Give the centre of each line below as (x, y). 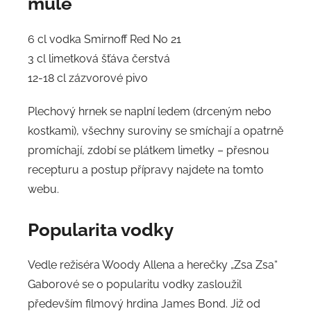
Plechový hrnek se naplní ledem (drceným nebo (150, 111)
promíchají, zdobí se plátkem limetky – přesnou (149, 150)
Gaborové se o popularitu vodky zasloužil (135, 285)
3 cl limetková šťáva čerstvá (99, 58)
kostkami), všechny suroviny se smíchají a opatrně (155, 131)
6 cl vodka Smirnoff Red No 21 (104, 39)
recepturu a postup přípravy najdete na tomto (146, 169)
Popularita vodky (101, 229)
